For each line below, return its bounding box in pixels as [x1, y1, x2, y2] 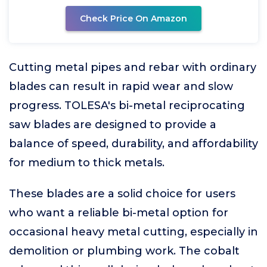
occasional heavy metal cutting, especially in [9, 225, 258, 238]
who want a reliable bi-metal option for [9, 206, 228, 219]
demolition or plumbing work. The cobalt [9, 244, 240, 257]
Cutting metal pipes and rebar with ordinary [9, 61, 256, 74]
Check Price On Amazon [80, 13, 187, 24]
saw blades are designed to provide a [9, 118, 216, 131]
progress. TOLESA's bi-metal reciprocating [9, 99, 245, 112]
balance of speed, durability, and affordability [9, 137, 258, 150]
